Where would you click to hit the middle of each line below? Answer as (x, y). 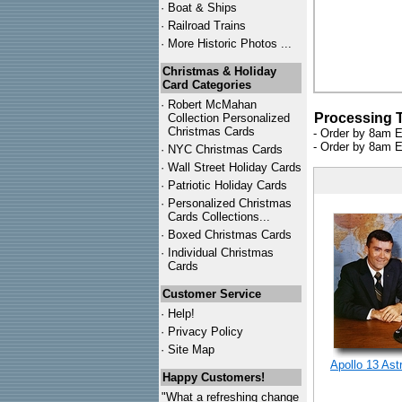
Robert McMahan (212, 105)
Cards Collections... (219, 217)
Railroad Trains (207, 26)
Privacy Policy (205, 332)
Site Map (191, 350)
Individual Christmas (221, 253)
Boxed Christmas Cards (230, 235)
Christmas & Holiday (219, 71)
